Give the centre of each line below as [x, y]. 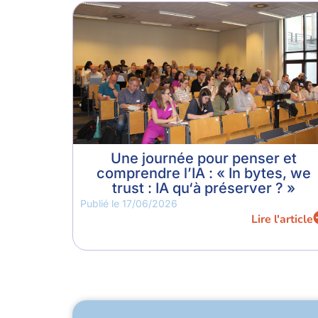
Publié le [101, 204]
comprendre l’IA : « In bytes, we [204, 174]
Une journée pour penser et [204, 159]
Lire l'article [282, 220]
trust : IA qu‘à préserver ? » [204, 188]
